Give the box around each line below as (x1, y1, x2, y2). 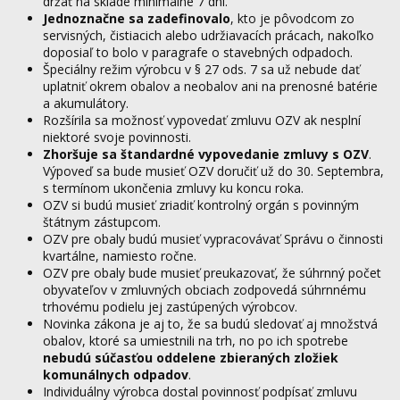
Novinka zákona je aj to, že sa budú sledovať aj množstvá (43, 314, 378, 332)
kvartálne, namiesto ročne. (43, 246, 196, 264)
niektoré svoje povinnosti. (43, 128, 191, 146)
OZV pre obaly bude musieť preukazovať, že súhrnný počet (43, 263, 381, 281)
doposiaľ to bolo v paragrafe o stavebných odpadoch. (43, 43, 353, 61)
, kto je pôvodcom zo (230, 9, 354, 27)
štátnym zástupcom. (43, 212, 161, 230)
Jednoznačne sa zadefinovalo (43, 9, 230, 27)
